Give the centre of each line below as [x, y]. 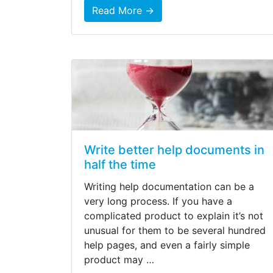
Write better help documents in [174, 150]
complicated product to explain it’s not [174, 216]
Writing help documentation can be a [169, 187]
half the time [120, 165]
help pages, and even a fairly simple [167, 245]
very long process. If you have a [158, 201]
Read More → [123, 10]
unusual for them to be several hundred [175, 231]
